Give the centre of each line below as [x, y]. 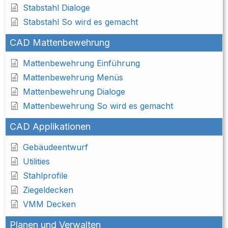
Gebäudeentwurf [55, 147]
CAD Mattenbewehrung [60, 43]
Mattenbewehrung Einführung [81, 63]
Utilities [36, 162]
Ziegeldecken [48, 190]
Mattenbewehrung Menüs [73, 78]
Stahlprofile [45, 176]
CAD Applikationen [50, 127]
